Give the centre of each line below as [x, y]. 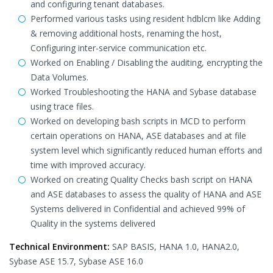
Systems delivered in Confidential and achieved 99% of [138, 209]
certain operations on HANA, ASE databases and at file [138, 136]
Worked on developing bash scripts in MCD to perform [138, 121]
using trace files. [62, 106]
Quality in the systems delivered [93, 223]
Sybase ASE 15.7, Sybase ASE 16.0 [76, 261]
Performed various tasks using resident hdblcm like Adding [145, 19]
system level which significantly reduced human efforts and [146, 150]
